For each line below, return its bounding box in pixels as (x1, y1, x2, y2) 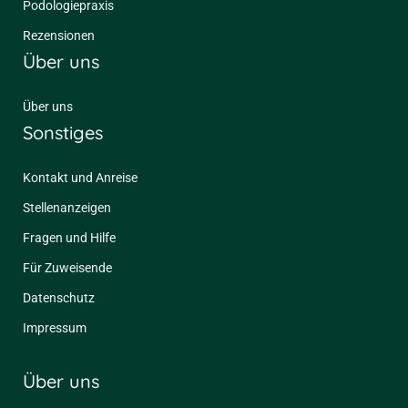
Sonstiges (23, 121, 103, 145)
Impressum (23, 321, 87, 336)
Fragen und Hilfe (23, 230, 116, 246)
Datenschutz (23, 291, 95, 306)
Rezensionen (23, 28, 95, 44)
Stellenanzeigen (23, 200, 111, 216)
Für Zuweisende (23, 260, 112, 276)
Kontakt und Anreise (23, 170, 138, 186)
